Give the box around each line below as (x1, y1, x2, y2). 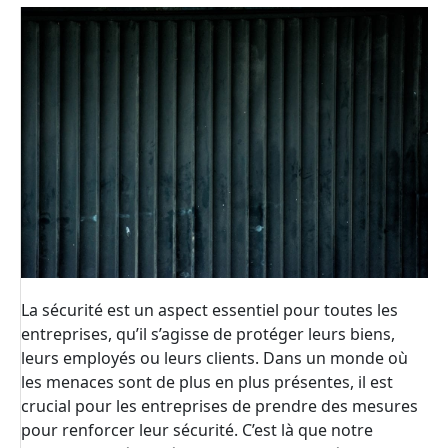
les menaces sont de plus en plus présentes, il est (21, 371, 393, 394)
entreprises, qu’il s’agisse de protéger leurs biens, (21, 323, 395, 346)
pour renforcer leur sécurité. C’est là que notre (21, 419, 373, 442)
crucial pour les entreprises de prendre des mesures (21, 395, 418, 418)
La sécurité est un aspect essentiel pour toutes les (21, 299, 398, 322)
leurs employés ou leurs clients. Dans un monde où (21, 347, 408, 370)
